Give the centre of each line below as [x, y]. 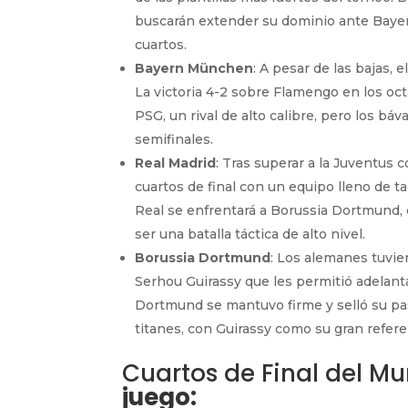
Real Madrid [176, 163]
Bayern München [194, 68]
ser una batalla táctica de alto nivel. [250, 234]
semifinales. [174, 139]
